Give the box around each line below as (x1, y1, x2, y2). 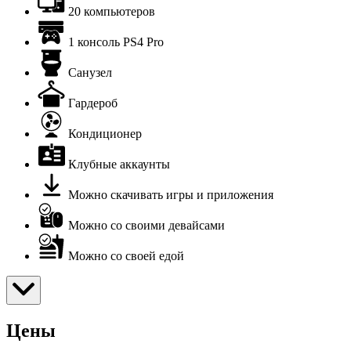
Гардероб (68, 96, 118, 110)
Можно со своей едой (68, 248, 184, 262)
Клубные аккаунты (68, 157, 170, 171)
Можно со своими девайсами (68, 218, 225, 232)
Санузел (68, 65, 112, 79)
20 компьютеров (68, 4, 155, 18)
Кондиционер (68, 126, 142, 140)
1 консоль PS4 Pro (68, 34, 164, 49)
